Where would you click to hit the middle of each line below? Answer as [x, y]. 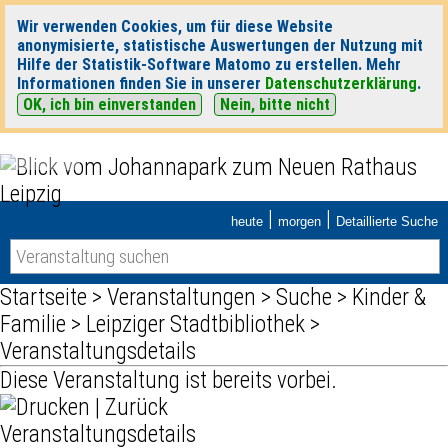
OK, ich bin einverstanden [109, 104]
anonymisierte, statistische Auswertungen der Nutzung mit [220, 45]
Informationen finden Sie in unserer [141, 83]
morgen [299, 221]
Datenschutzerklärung [341, 83]
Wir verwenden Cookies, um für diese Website [175, 26]
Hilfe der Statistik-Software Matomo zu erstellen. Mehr [209, 64]
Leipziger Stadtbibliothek [195, 324]
